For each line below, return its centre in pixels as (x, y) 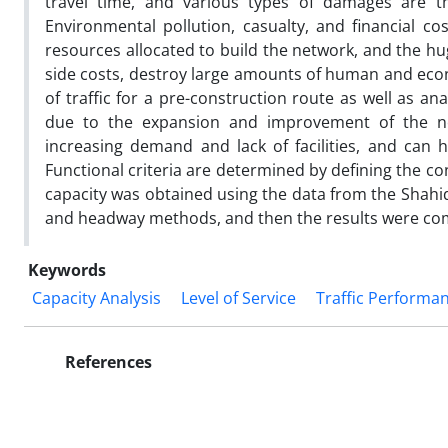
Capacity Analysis (96, 297)
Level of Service (238, 297)
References (106, 361)
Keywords (67, 269)
